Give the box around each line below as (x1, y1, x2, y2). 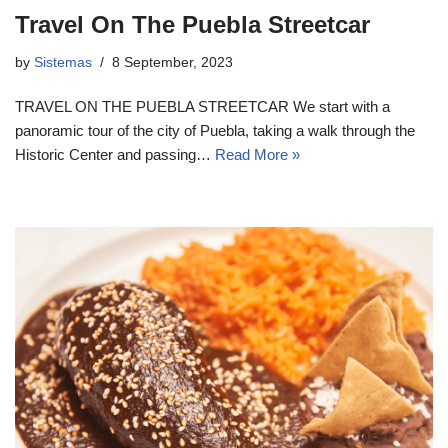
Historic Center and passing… (15, 145, 215, 163)
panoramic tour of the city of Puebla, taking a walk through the (15, 121, 415, 139)
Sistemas (34, 54, 92, 70)
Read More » (215, 145, 300, 163)
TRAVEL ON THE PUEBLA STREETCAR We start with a (15, 97, 390, 115)
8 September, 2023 (112, 54, 233, 70)
